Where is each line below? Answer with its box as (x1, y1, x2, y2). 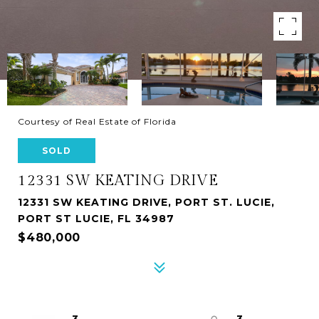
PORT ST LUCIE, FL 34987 (18, 212, 174, 225)
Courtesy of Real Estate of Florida (18, 116, 177, 127)
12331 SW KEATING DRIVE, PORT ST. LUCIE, (18, 196, 275, 209)
